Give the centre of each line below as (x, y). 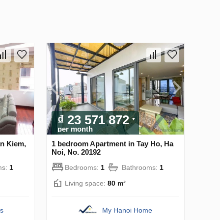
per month (75, 129)
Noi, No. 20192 (76, 152)
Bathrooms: (141, 167)
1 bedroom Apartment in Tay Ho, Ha (112, 143)
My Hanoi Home (127, 210)
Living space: (86, 183)
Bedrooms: (83, 167)
